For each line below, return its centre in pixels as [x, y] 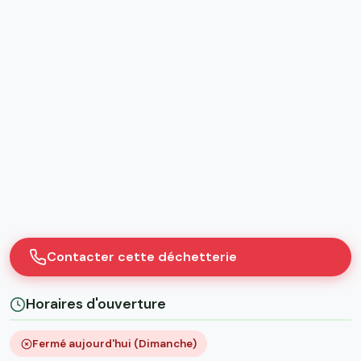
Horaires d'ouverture [96, 304]
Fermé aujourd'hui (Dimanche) [114, 343]
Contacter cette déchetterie [142, 257]
